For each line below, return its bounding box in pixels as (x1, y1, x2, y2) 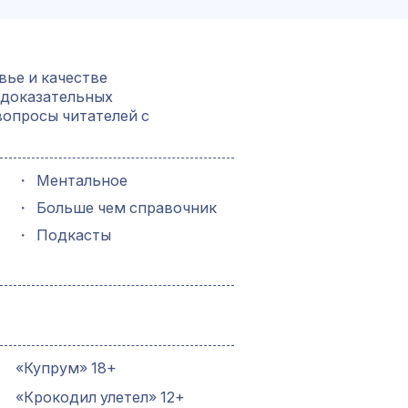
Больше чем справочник (36, 198, 217, 217)
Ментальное (36, 170, 127, 189)
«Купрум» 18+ (15, 359, 117, 378)
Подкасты (36, 225, 111, 244)
